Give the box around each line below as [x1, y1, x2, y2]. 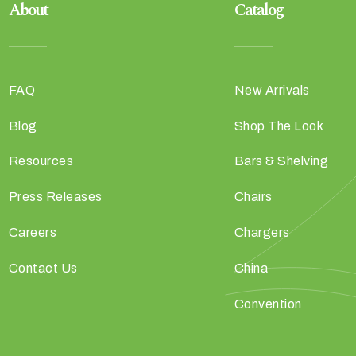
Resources [8, 154, 74, 168]
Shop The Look [234, 118, 324, 133]
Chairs [234, 190, 273, 204]
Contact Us [8, 261, 78, 275]
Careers [8, 225, 57, 239]
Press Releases [8, 190, 103, 204]
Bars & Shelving [234, 154, 329, 168]
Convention [234, 296, 302, 311]
